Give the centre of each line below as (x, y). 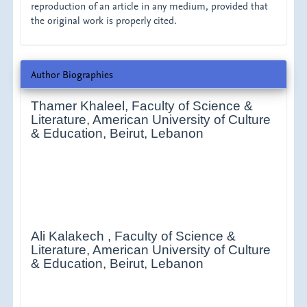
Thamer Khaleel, (82, 106)
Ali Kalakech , (73, 236)
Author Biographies (72, 75)
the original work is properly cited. (104, 20)
